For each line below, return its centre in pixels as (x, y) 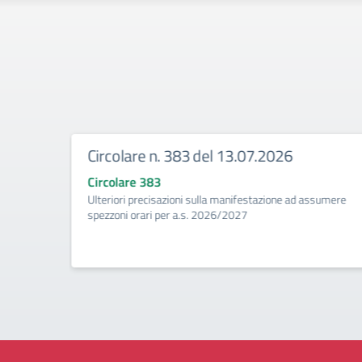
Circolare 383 (124, 182)
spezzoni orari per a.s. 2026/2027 (167, 215)
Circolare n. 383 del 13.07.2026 (190, 156)
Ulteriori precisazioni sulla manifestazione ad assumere (217, 199)
